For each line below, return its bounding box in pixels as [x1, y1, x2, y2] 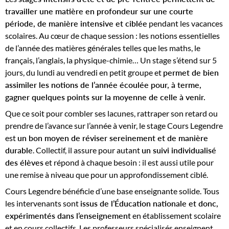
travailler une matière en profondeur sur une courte [5, 6, 193, 16]
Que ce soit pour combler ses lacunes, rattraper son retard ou [5, 108, 218, 118]
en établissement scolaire [131, 210, 221, 220]
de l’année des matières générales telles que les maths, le [5, 42, 200, 53]
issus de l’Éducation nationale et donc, [80, 198, 218, 208]
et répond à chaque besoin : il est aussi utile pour [43, 157, 214, 167]
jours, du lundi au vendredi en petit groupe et [5, 67, 163, 77]
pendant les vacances [147, 18, 223, 28]
